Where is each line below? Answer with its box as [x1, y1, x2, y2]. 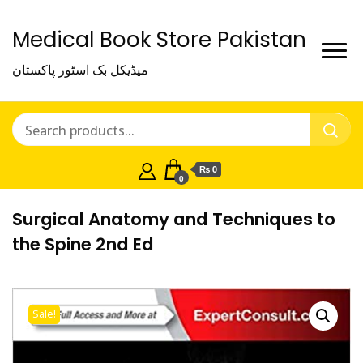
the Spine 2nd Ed [12, 233, 154, 256]
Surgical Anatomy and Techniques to [12, 207, 335, 231]
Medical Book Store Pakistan [12, 25, 306, 54]
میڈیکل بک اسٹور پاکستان [12, 61, 148, 79]
